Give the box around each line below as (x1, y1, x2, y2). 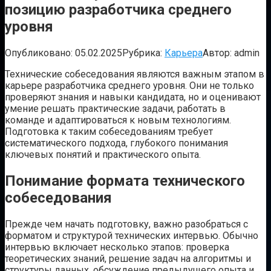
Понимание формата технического (5, 172, 245, 189)
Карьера (165, 47, 203, 59)
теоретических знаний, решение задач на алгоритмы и (5, 252, 251, 264)
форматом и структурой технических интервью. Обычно (5, 229, 258, 241)
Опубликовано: (5, 47, 73, 59)
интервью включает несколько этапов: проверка (5, 241, 229, 253)
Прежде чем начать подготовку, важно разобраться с (5, 218, 248, 230)
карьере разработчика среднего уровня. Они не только (5, 79, 254, 91)
